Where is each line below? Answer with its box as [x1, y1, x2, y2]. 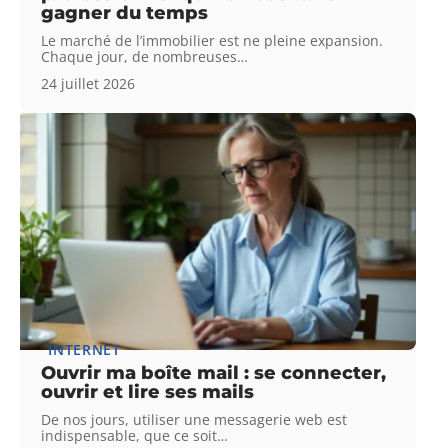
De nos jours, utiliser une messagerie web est [41, 410, 348, 430]
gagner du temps [41, 2, 209, 25]
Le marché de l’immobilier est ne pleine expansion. [41, 31, 384, 51]
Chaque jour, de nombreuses [41, 47, 238, 67]
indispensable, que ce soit [41, 426, 218, 446]
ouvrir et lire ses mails [41, 381, 255, 404]
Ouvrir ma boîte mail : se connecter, [41, 362, 387, 385]
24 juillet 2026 [41, 74, 136, 94]
